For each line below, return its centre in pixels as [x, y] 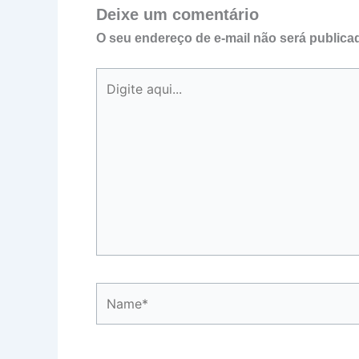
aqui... [113, 98]
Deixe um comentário [177, 14]
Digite [113, 77]
